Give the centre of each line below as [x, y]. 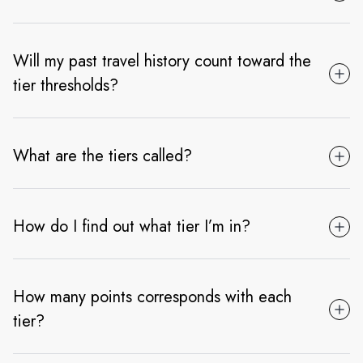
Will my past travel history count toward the [162, 62]
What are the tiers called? [102, 156]
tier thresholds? [66, 86]
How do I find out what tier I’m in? [132, 227]
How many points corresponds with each [152, 297]
